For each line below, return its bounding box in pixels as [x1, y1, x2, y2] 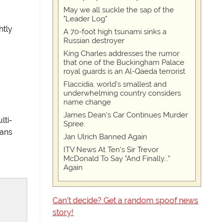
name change [63, 98, 111, 107]
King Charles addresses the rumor [63, 49, 180, 58]
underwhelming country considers [63, 89, 181, 98]
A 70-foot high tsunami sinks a [63, 27, 167, 36]
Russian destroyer [63, 36, 125, 45]
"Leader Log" [63, 14, 108, 23]
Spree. [63, 119, 86, 128]
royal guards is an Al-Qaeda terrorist [63, 67, 186, 76]
